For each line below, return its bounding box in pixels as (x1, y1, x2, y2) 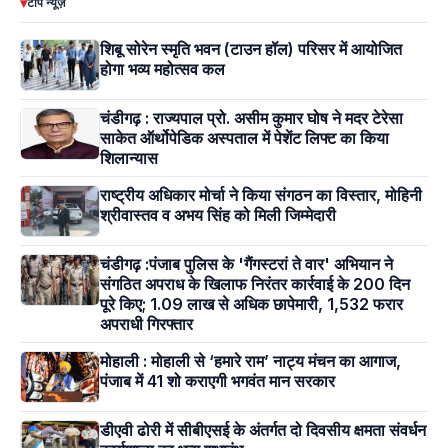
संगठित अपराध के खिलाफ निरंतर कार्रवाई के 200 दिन (100, 274, 410, 295)
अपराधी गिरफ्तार (100, 314, 193, 335)
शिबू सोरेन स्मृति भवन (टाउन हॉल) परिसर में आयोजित (100, 39, 402, 60)
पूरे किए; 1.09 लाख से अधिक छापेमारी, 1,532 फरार (100, 294, 403, 315)
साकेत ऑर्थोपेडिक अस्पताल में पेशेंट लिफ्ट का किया (100, 128, 389, 149)
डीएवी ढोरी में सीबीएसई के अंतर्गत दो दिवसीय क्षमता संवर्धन (100, 420, 426, 441)
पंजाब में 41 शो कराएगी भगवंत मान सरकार (100, 371, 335, 392)
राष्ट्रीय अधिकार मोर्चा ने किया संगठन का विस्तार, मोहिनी (100, 185, 422, 206)
